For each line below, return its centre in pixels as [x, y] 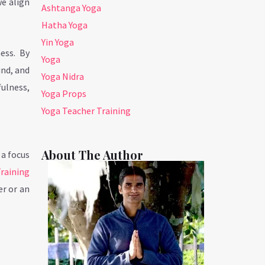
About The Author [93, 154]
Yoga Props [64, 93]
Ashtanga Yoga [72, 7]
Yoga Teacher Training [86, 110]
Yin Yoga [58, 42]
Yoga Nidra [63, 76]
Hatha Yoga [65, 25]
